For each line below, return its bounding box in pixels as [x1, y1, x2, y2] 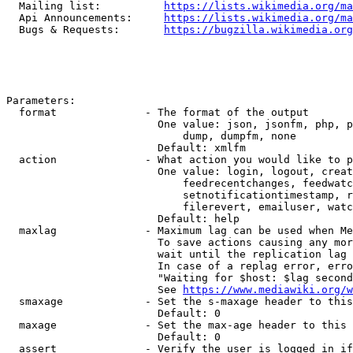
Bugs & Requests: [6, 24, 164, 35]
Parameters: [6, 95, 76, 106]
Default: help [6, 213, 240, 225]
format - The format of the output [6, 106, 309, 118]
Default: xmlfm [6, 142, 246, 154]
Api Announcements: [6, 12, 164, 24]
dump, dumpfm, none [6, 130, 296, 142]
